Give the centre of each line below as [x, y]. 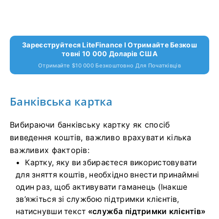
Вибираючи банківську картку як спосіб [90, 125]
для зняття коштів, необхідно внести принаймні [108, 175]
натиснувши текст [52, 212]
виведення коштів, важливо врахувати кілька [101, 138]
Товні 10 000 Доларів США [109, 54]
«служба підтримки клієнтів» [147, 212]
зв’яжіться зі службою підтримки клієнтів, [98, 199]
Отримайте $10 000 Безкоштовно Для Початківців [109, 66]
